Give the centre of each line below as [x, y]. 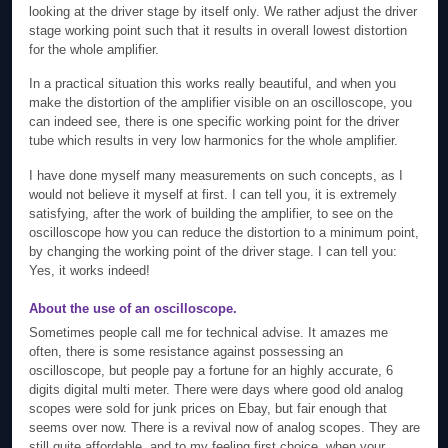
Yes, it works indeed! [90, 270]
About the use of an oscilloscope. [133, 308]
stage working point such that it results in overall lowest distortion [218, 30]
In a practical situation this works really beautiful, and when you [213, 84]
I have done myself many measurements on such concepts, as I [216, 175]
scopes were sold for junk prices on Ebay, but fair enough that [208, 409]
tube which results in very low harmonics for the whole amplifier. [214, 141]
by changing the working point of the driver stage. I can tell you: [213, 251]
